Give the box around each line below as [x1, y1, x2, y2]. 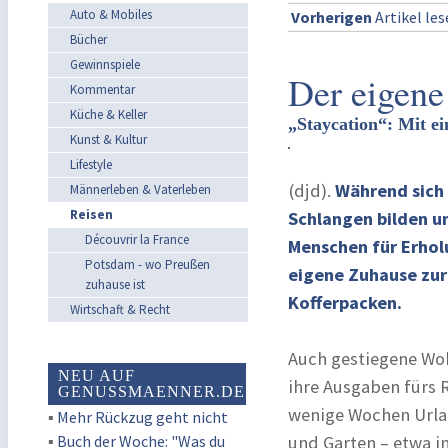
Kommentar [70, 81, 135, 98]
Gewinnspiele [70, 56, 140, 73]
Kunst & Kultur [70, 131, 147, 148]
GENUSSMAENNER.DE [58, 383, 245, 400]
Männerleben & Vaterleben [70, 181, 211, 198]
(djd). [288, 179, 335, 202]
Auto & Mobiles [70, 6, 152, 23]
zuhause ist [85, 276, 145, 293]
